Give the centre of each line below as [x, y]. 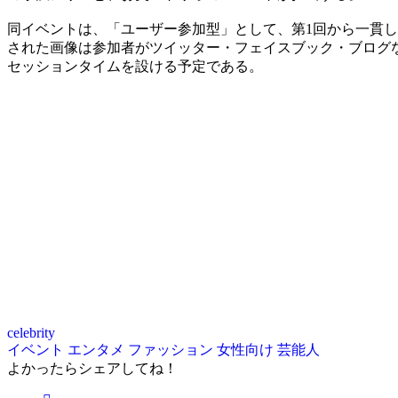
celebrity [31, 332]
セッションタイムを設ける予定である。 [135, 66]
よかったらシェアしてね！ [92, 368]
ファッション [172, 349]
